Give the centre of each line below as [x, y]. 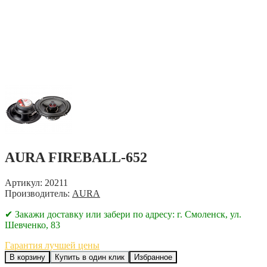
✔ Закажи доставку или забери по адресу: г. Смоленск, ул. [123, 214]
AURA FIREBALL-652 [76, 157]
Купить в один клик [90, 257]
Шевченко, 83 [32, 225]
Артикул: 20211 [36, 182]
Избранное [153, 257]
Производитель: [38, 193]
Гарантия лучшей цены [52, 245]
